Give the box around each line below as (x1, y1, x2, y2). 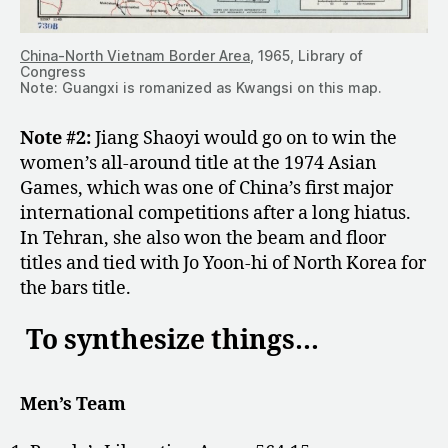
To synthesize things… (26, 325, 319, 358)
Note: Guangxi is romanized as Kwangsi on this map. (20, 78, 382, 96)
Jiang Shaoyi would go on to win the (95, 126, 397, 150)
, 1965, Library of (250, 46, 363, 64)
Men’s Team (20, 393, 126, 417)
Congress (20, 62, 86, 80)
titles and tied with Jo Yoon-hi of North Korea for (20, 251, 426, 275)
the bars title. (20, 276, 131, 300)
